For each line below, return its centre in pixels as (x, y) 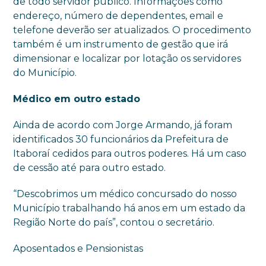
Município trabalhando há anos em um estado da (129, 208)
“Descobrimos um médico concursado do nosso (125, 194)
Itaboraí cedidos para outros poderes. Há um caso (130, 153)
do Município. (45, 72)
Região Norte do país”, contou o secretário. (114, 222)
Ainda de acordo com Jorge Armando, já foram (123, 125)
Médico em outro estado (77, 99)
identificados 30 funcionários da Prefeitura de (121, 139)
